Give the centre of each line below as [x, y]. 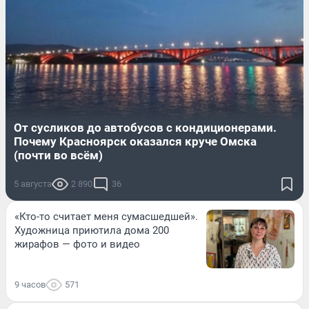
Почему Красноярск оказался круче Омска [135, 141]
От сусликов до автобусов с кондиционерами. [145, 127]
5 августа [33, 183]
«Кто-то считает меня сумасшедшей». [106, 216]
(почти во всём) [58, 155]
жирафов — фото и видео [77, 244]
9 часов [30, 284]
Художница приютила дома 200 [92, 230]
